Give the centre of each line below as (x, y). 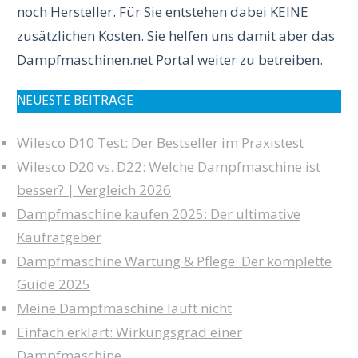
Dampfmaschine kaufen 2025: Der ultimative (159, 214)
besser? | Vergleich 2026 (94, 190)
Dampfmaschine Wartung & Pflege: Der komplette (174, 261)
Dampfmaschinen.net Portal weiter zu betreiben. (170, 60)
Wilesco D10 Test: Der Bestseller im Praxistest (160, 143)
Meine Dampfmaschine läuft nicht (124, 308)
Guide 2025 (54, 284)
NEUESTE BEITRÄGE (75, 101)
